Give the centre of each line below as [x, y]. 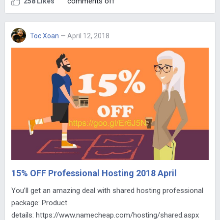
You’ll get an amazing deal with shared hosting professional [107, 191]
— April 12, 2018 [85, 36]
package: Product [39, 203]
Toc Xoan [44, 36]
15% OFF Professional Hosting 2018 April [94, 173]
